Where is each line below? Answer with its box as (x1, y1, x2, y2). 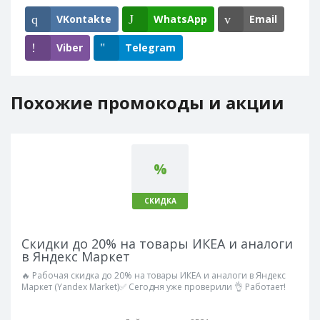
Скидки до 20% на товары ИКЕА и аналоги (21, 235, 293, 252)
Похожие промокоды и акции (11, 91, 284, 114)
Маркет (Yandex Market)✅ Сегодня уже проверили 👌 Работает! (21, 281, 286, 293)
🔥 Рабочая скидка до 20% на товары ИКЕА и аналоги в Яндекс (21, 269, 286, 281)
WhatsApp (154, 12, 207, 26)
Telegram (125, 41, 176, 54)
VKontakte (56, 12, 111, 26)
